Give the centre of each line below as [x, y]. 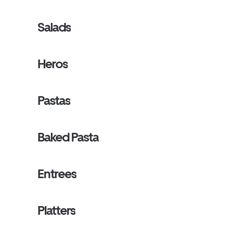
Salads [54, 27]
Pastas [54, 101]
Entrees [57, 174]
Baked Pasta [68, 137]
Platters [57, 210]
